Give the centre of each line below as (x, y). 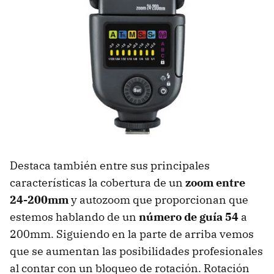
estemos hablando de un (74, 217)
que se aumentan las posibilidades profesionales (136, 251)
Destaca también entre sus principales (110, 166)
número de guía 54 (189, 217)
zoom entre (215, 183)
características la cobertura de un (98, 183)
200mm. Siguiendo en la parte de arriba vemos (132, 234)
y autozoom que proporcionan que (158, 200)
